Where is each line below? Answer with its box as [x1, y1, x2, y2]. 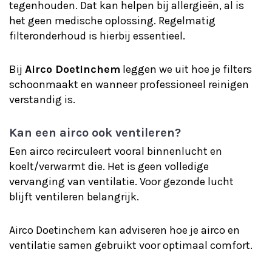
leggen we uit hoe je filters [120, 63, 252, 76]
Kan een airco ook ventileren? [9, 126, 181, 140]
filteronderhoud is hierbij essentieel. [9, 29, 185, 42]
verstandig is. [9, 93, 75, 106]
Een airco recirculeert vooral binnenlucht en [9, 144, 222, 158]
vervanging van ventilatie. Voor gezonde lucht [9, 175, 234, 188]
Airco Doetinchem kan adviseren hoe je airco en [9, 223, 240, 237]
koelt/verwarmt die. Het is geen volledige [9, 160, 209, 173]
